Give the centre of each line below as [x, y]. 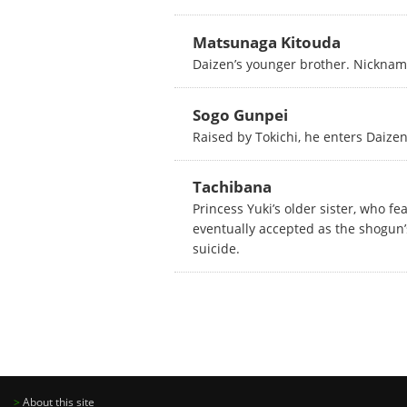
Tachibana [232, 187]
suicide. [216, 249]
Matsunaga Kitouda [267, 42]
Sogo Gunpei [240, 114]
